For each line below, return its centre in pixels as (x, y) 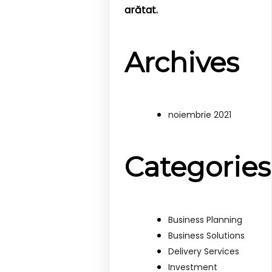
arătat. (141, 10)
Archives (182, 62)
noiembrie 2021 (200, 115)
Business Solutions (207, 235)
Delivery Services (204, 251)
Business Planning (206, 219)
